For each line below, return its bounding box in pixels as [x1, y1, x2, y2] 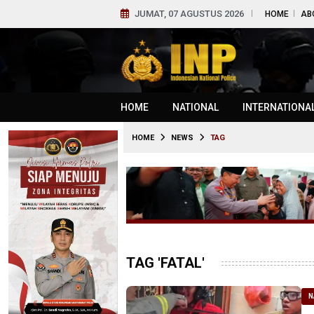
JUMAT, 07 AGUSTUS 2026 [135, 8, 244, 19]
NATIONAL [172, 102, 219, 114]
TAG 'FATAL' [126, 254, 205, 272]
